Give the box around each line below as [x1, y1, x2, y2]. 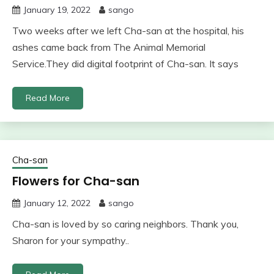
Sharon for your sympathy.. [12, 234, 129, 246]
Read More [26, 92, 70, 103]
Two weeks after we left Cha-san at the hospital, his [12, 24, 244, 37]
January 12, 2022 [23, 197, 91, 209]
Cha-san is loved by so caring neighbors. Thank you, [12, 217, 239, 230]
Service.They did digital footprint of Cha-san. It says [12, 57, 239, 70]
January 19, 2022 [23, 4, 91, 15]
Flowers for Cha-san [12, 172, 139, 190]
